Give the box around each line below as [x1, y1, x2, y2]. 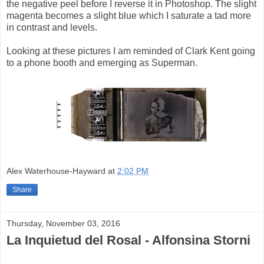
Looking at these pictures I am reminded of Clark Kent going [6, 46, 255, 57]
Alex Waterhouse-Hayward [6, 166, 105, 176]
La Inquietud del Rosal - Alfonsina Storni [6, 233, 250, 248]
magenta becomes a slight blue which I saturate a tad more [6, 11, 251, 21]
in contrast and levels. [6, 22, 97, 33]
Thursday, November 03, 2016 [6, 219, 120, 229]
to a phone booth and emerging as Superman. [6, 58, 197, 68]
